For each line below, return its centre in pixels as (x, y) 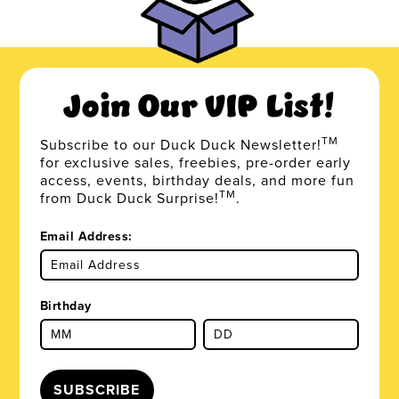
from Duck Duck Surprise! (129, 198)
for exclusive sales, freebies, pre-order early (195, 162)
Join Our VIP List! (199, 107)
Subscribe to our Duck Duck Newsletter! (180, 144)
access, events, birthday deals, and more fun (197, 180)
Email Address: (86, 236)
